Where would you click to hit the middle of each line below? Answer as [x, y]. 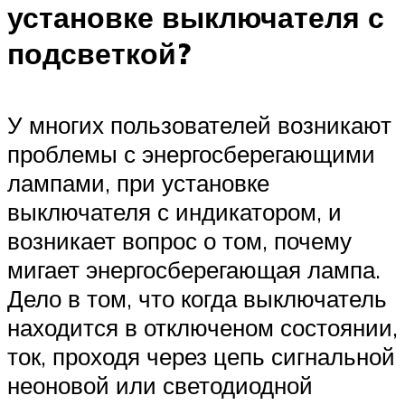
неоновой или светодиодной [160, 385]
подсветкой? [99, 53]
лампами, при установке [138, 182]
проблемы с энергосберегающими [191, 153]
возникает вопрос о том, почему [179, 240]
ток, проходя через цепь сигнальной [201, 356]
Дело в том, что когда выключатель [197, 298]
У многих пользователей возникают [199, 124]
